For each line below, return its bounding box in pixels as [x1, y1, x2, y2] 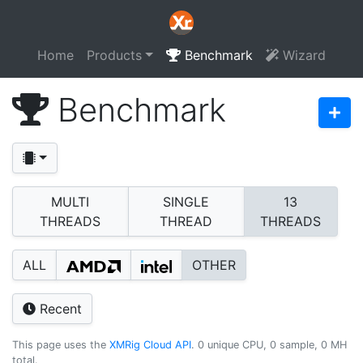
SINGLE [163, 194, 210, 210]
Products [87, 47, 143, 63]
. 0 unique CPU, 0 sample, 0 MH [191, 339, 347, 351]
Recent [36, 301, 82, 317]
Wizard [278, 47, 326, 63]
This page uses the [12, 339, 109, 351]
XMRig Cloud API [109, 339, 191, 351]
